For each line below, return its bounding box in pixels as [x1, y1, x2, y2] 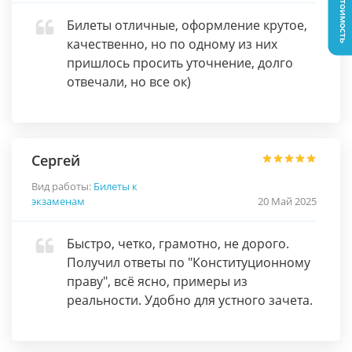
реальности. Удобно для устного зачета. [67, 291, 313, 309]
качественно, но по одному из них [67, 35, 277, 53]
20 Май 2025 [258, 194, 317, 208]
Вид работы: [31, 179, 93, 193]
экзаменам [31, 194, 85, 208]
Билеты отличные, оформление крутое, [67, 16, 307, 34]
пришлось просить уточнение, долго [67, 54, 293, 71]
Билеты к [93, 179, 137, 193]
